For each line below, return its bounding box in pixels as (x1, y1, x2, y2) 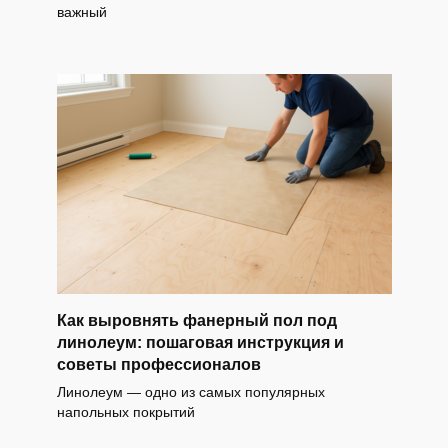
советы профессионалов (56, 355, 261, 373)
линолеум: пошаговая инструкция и (56, 333, 344, 351)
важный (56, 4, 107, 21)
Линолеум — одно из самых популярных (56, 384, 325, 401)
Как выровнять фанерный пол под (56, 311, 337, 329)
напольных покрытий (56, 404, 195, 421)
